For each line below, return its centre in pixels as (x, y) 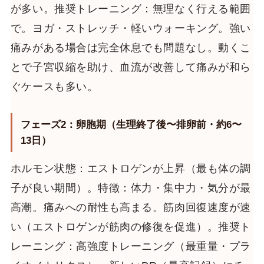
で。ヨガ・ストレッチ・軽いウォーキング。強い (131, 28)
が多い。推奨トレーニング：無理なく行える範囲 (131, 9)
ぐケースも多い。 (54, 86)
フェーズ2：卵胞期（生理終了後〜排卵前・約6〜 (131, 124)
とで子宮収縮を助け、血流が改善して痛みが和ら (131, 67)
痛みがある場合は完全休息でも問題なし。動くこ (131, 47)
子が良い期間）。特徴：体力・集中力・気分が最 (131, 188)
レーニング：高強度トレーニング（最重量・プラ (131, 246)
